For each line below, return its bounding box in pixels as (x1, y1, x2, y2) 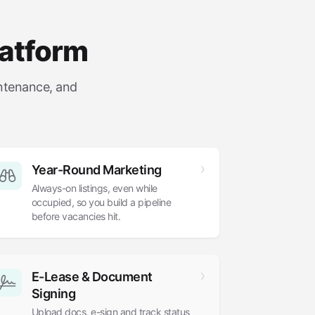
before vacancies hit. (31, 210, 121, 222)
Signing (31, 286, 76, 301)
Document (89, 269, 153, 284)
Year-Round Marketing (31, 162, 162, 177)
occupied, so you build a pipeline (31, 196, 172, 208)
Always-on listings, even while (31, 182, 157, 194)
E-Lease (31, 269, 82, 284)
